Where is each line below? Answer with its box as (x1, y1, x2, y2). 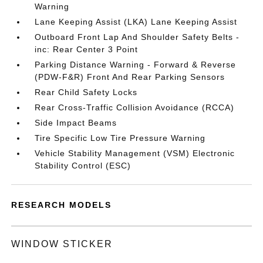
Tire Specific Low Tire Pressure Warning (35, 133, 206, 143)
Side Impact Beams (35, 118, 117, 127)
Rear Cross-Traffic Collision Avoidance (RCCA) (35, 103, 235, 112)
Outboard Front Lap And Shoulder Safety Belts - (35, 32, 240, 42)
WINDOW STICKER (11, 239, 113, 249)
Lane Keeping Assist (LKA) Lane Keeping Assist (35, 17, 238, 26)
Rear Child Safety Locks (35, 87, 138, 97)
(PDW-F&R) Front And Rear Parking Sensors (35, 72, 225, 82)
